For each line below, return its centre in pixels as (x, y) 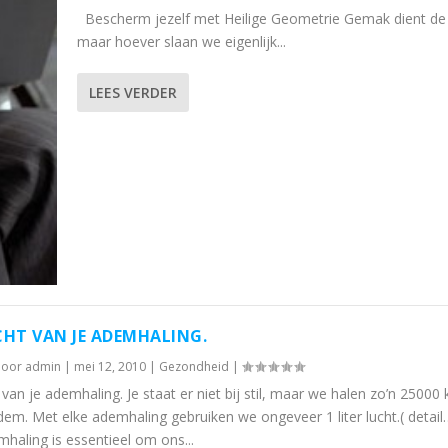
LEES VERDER (132, 93)
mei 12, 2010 (110, 367)
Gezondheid (194, 367)
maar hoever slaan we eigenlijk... (181, 42)
